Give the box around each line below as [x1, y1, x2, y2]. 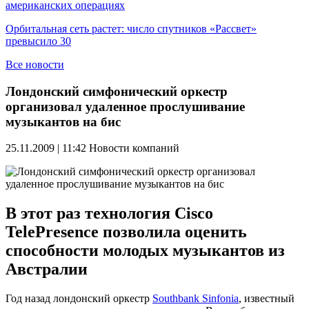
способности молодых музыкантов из [6, 241, 285, 260]
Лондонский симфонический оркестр [6, 83, 228, 99]
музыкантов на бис [6, 114, 121, 129]
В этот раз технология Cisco [6, 204, 213, 223]
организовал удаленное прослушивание [6, 99, 245, 114]
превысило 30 [6, 35, 71, 47]
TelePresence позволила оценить [6, 223, 247, 241]
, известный [239, 292, 295, 305]
